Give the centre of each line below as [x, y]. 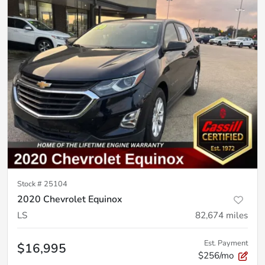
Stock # [30, 184]
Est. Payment [226, 243]
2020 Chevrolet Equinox [70, 199]
